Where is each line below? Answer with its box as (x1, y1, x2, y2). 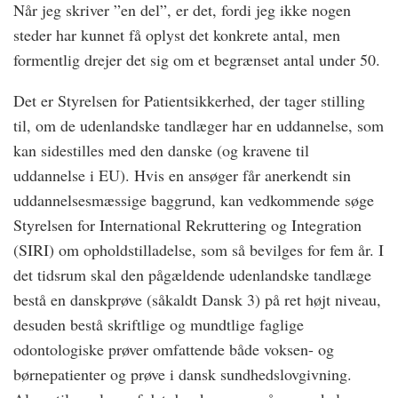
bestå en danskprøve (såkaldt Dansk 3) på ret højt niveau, (13, 289, 381, 310)
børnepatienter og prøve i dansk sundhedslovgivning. (13, 363, 352, 385)
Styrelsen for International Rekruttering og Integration (13, 214, 362, 235)
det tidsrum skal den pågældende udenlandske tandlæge (13, 264, 371, 285)
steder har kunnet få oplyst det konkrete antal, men (13, 24, 340, 45)
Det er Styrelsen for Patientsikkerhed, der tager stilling (13, 90, 365, 111)
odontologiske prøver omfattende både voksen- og (13, 338, 334, 360)
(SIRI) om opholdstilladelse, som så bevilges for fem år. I (13, 239, 384, 260)
